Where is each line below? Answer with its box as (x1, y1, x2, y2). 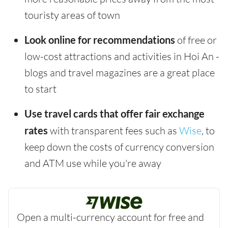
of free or (175, 34, 217, 47)
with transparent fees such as (48, 124, 179, 137)
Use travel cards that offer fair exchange (24, 107, 205, 120)
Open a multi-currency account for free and (17, 211, 204, 224)
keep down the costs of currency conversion (24, 140, 214, 154)
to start (24, 82, 56, 96)
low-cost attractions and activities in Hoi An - (24, 50, 219, 63)
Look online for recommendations (24, 34, 175, 46)
